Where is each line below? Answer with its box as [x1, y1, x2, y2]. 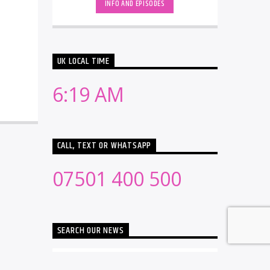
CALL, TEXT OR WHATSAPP [57, 138, 152, 154]
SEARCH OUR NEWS [57, 223, 124, 239]
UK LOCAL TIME [57, 54, 110, 69]
